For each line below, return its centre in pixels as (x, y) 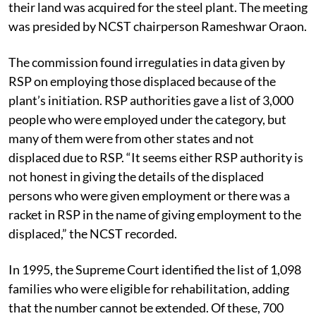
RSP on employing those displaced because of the (142, 81)
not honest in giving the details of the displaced (136, 176)
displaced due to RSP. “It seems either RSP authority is (156, 157)
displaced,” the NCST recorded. (93, 233)
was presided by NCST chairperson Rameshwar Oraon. (158, 26)
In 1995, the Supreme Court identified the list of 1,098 (155, 269)
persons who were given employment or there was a (149, 195)
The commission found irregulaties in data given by (147, 62)
